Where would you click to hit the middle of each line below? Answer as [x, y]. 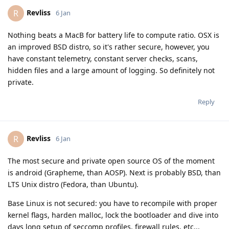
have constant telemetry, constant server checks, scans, [103, 58]
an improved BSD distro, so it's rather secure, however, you [109, 47]
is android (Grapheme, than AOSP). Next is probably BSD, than [114, 172]
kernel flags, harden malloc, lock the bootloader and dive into [113, 215]
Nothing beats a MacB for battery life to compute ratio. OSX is [113, 35]
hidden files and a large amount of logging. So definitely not [111, 70]
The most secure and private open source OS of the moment [111, 161]
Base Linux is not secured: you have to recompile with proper [112, 203]
